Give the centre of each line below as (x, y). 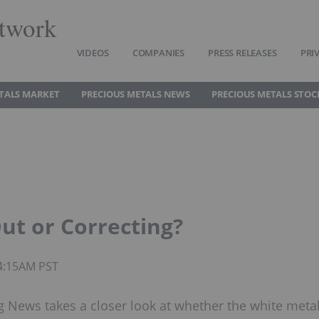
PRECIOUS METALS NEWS (135, 94)
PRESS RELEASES (242, 53)
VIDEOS (93, 53)
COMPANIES (158, 53)
